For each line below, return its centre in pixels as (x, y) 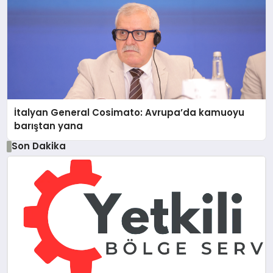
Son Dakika (38, 146)
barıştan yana (49, 126)
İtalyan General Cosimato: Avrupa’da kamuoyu (129, 113)
